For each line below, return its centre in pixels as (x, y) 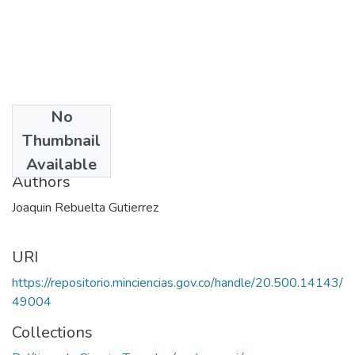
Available (61, 164)
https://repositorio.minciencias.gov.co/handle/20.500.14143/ (177, 282)
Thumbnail (61, 140)
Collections (52, 332)
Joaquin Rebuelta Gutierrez (85, 207)
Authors (41, 181)
